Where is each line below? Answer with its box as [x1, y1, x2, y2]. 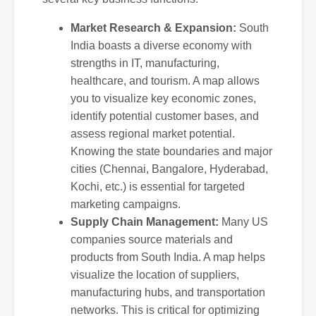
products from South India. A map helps [71, 250, 265, 263]
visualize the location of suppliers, [71, 268, 239, 281]
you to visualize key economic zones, [71, 92, 256, 104]
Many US [219, 215, 268, 228]
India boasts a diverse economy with [71, 39, 252, 51]
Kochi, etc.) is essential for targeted [71, 180, 245, 193]
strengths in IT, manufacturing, [71, 56, 219, 69]
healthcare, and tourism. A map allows [71, 74, 260, 87]
